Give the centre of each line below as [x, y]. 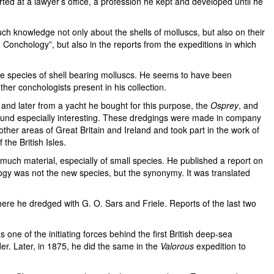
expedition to [220, 246]
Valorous [177, 246]
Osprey [224, 105]
